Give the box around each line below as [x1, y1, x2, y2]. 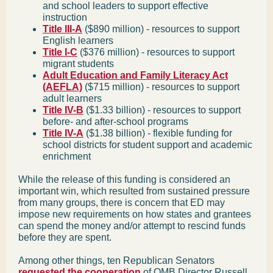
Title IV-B [43, 105, 83, 115]
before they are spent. [18, 232, 112, 243]
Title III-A [43, 24, 82, 34]
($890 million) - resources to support [82, 24, 239, 34]
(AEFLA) [43, 82, 82, 92]
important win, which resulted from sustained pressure [18, 186, 250, 196]
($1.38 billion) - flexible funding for [83, 128, 232, 138]
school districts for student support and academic [43, 140, 252, 150]
